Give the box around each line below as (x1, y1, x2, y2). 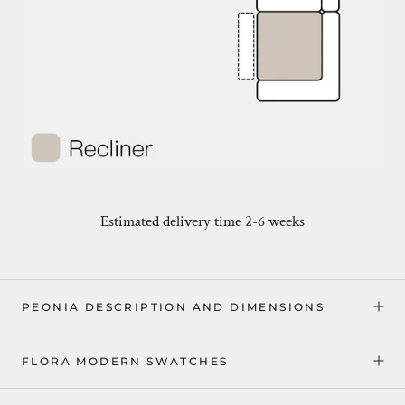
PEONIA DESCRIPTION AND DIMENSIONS (22, 299, 325, 314)
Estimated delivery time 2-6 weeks (100, 211, 305, 231)
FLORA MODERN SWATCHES (22, 353, 229, 368)
